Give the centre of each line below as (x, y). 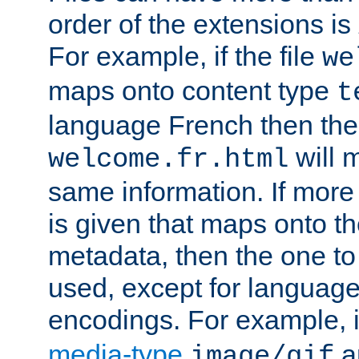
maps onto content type (192, 90)
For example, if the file (185, 56)
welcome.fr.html (168, 159)
